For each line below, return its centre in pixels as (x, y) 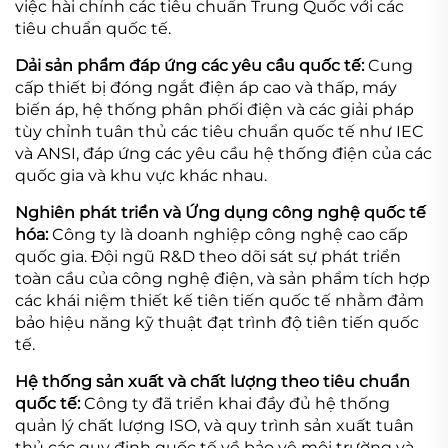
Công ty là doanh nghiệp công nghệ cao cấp (230, 234)
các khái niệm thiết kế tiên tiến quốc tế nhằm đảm (219, 300)
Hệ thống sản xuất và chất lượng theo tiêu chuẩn (212, 381)
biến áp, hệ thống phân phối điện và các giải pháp (214, 109)
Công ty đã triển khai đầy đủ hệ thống (237, 403)
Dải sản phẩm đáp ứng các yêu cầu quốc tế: (191, 65)
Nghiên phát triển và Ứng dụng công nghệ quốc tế (220, 212)
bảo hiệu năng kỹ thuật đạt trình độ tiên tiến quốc (217, 322)
